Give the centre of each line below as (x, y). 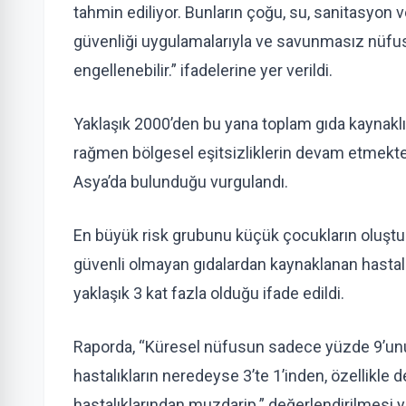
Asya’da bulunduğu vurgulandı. (181, 182)
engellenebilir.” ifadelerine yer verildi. (203, 70)
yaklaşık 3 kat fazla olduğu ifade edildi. (209, 293)
